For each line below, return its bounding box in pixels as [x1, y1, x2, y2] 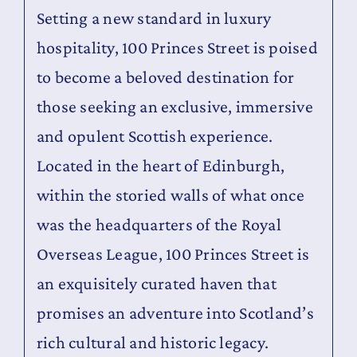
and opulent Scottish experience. [37, 126, 273, 147]
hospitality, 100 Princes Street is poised [37, 37, 318, 58]
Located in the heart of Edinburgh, [37, 155, 285, 176]
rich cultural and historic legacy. [37, 332, 269, 353]
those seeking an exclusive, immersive [37, 96, 313, 117]
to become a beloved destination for [37, 67, 295, 88]
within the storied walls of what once [37, 185, 304, 206]
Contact [19, 21, 65, 37]
